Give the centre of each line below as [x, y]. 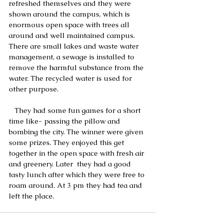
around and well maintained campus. [73, 35]
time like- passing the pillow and [65, 121]
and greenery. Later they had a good [71, 163]
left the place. [32, 196]
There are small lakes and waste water [75, 46]
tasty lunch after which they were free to [78, 174]
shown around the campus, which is [70, 14]
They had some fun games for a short [12, 110]
